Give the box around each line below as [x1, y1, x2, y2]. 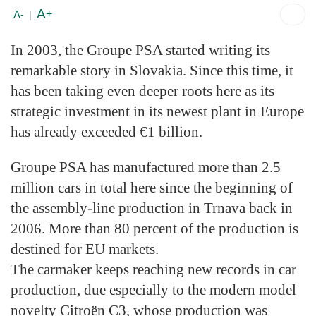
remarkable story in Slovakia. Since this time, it [11, 61, 293, 79]
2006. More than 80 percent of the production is [11, 219, 298, 237]
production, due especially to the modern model [11, 281, 296, 298]
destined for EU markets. [11, 240, 159, 257]
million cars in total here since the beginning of [11, 178, 293, 196]
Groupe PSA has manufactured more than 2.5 [11, 158, 281, 176]
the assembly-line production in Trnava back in [11, 199, 293, 217]
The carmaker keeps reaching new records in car [11, 260, 296, 278]
